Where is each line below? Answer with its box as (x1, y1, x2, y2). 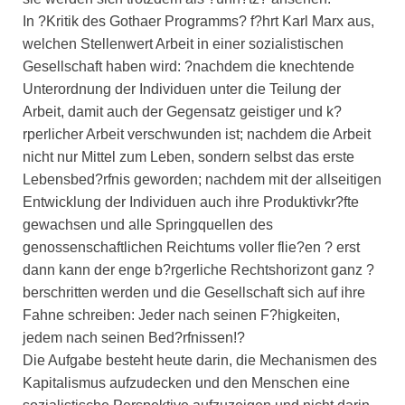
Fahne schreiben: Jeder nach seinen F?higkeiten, (23, 307, 340, 324)
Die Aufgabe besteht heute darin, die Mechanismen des (23, 353, 377, 369)
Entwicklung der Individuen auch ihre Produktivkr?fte (23, 194, 359, 211)
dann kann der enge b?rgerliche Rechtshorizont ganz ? (23, 262, 374, 278)
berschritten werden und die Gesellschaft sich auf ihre (23, 285, 365, 301)
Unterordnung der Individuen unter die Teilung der (23, 81, 341, 98)
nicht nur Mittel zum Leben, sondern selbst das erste (23, 149, 354, 165)
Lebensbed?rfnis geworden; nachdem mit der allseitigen (23, 172, 381, 188)
